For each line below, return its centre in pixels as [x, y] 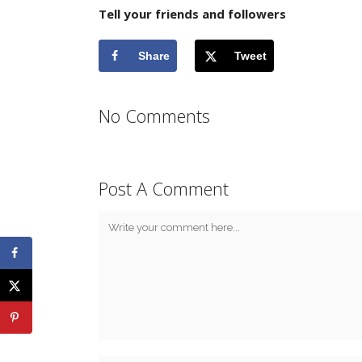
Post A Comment [164, 188]
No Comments [154, 116]
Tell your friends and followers [192, 14]
